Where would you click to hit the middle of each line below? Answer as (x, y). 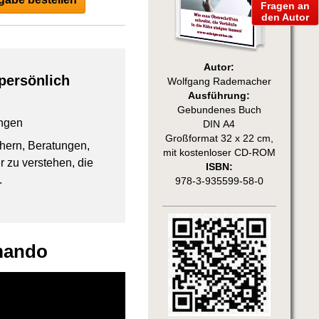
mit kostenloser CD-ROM (219, 152)
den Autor (285, 17)
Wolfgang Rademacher (219, 81)
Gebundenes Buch (219, 110)
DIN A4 (219, 124)
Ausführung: (219, 95)
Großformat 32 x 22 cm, (219, 138)
